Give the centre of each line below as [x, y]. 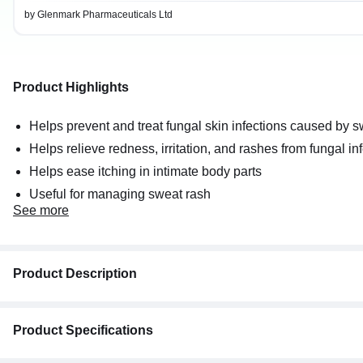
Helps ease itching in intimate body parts [145, 172]
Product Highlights [71, 88]
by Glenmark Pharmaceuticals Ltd [98, 15]
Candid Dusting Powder [86, 310]
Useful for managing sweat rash [120, 194]
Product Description [75, 274]
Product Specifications [83, 331]
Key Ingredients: [64, 342]
